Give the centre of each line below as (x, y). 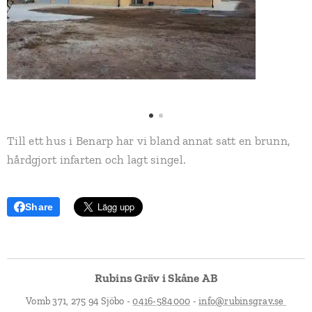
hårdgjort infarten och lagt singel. (97, 159)
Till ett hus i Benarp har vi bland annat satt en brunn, (149, 140)
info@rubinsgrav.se (242, 301)
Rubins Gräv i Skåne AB (156, 278)
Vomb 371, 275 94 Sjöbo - (79, 301)
